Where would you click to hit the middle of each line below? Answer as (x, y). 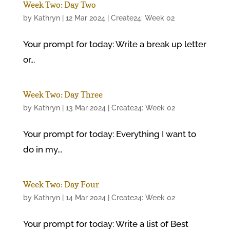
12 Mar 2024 (85, 18)
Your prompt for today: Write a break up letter (114, 44)
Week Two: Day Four (61, 184)
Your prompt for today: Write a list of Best (106, 224)
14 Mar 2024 (85, 198)
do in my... (42, 149)
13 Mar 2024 (85, 108)
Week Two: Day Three (63, 94)
